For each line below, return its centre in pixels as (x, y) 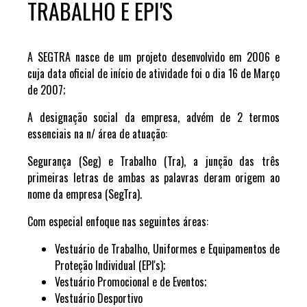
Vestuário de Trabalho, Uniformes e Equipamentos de (167, 249)
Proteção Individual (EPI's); (110, 265)
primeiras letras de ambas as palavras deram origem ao (153, 177)
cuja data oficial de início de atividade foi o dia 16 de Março (153, 73)
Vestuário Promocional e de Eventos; (131, 282)
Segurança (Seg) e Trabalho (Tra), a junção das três (153, 161)
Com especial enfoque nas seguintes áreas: (119, 221)
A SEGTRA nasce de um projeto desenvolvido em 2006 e (153, 57)
